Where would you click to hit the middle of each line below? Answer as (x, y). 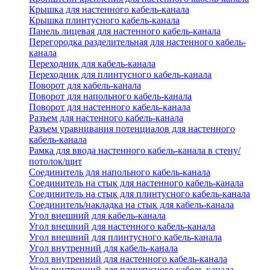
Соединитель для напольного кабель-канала (120, 172)
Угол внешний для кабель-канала (97, 216)
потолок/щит (55, 162)
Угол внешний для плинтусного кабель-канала (125, 237)
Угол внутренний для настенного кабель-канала (128, 259)
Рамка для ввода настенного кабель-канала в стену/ (135, 151)
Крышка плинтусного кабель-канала (104, 20)
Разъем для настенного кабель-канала (106, 118)
